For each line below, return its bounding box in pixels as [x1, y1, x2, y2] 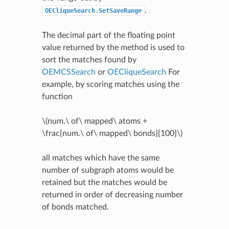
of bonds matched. [41, 202, 109, 211]
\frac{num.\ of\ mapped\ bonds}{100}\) [41, 129, 182, 138]
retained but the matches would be [41, 178, 167, 187]
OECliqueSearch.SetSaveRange [44, 7, 142, 14]
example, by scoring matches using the [41, 80, 179, 88]
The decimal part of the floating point [41, 31, 175, 39]
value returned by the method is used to [41, 43, 185, 52]
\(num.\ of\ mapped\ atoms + [41, 117, 147, 125]
